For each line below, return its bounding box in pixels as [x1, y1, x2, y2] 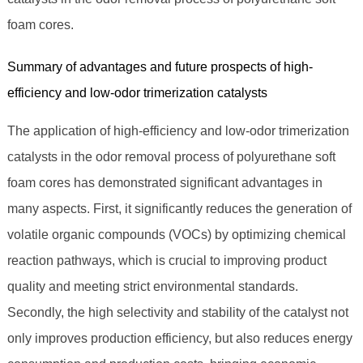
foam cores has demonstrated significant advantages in [6, 176, 322, 190]
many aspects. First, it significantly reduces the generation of [6, 202, 352, 216]
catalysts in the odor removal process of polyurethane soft [6, 150, 335, 164]
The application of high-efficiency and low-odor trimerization [6, 124, 349, 139]
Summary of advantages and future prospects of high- [6, 60, 313, 75]
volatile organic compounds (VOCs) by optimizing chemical [6, 228, 346, 242]
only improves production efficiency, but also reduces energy [6, 331, 352, 346]
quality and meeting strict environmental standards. [6, 280, 298, 294]
